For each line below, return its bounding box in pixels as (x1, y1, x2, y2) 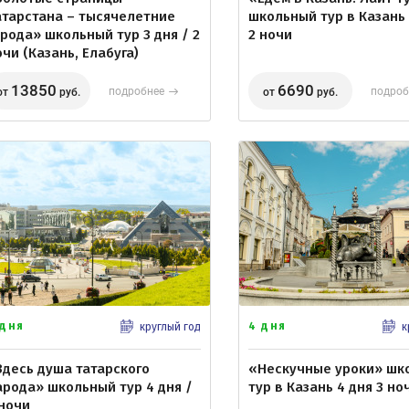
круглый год (140, 320, 201, 333)
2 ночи (248, 26, 292, 43)
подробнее (109, 84, 164, 98)
